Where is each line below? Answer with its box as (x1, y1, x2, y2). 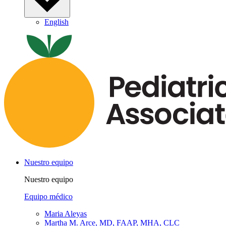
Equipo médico (24, 192, 73, 201)
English (44, 17, 69, 26)
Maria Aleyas (44, 209, 87, 218)
